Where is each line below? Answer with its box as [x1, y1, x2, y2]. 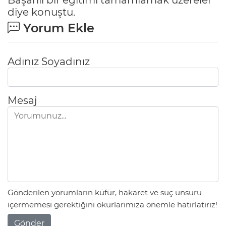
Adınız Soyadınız [8, 55, 90, 68]
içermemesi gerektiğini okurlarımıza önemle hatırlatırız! [8, 200, 217, 210]
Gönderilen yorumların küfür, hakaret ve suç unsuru [8, 188, 202, 198]
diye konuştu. [8, 6, 75, 18]
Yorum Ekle [20, 20, 94, 35]
